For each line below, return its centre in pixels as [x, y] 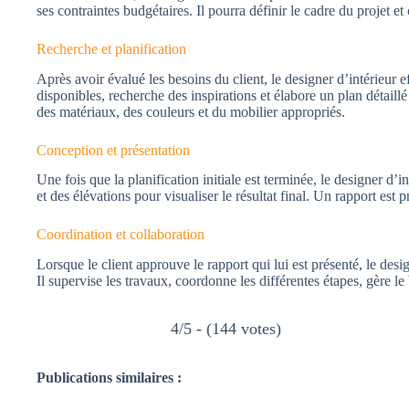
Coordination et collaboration [121, 235]
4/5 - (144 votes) [226, 328]
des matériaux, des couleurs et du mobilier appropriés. [191, 111]
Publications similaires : [109, 378]
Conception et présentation [113, 150]
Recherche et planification [111, 48]
